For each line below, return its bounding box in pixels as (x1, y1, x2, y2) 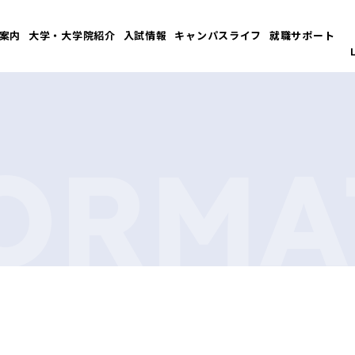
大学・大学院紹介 (29, 28, 116, 43)
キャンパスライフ (174, 28, 262, 43)
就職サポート (269, 28, 335, 43)
